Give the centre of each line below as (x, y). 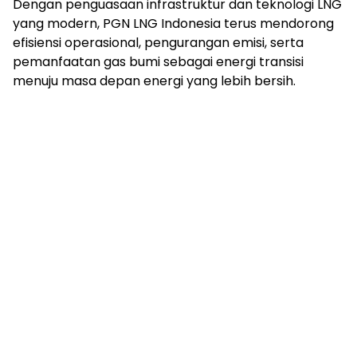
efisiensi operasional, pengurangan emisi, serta (158, 43)
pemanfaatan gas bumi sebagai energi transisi (158, 62)
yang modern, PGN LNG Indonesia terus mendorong (173, 24)
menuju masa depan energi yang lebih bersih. (154, 81)
